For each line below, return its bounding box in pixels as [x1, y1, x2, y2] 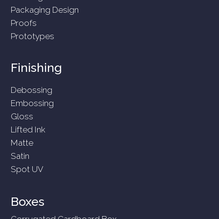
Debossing [11, 85, 53, 95]
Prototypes [11, 31, 55, 41]
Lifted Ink [11, 124, 46, 134]
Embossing [11, 98, 54, 108]
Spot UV [11, 164, 44, 174]
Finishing [11, 60, 63, 75]
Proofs [11, 18, 37, 28]
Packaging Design [11, 4, 79, 15]
